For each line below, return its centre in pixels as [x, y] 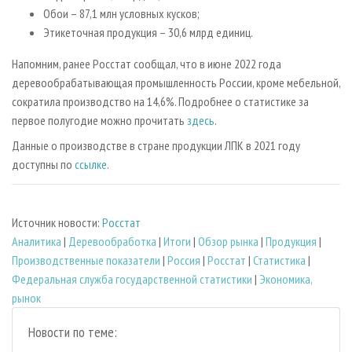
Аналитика [37, 242]
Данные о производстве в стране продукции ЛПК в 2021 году [156, 145]
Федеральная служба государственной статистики [132, 279]
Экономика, [286, 279]
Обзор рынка [228, 242]
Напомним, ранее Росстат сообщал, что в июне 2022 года [147, 63]
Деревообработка [112, 242]
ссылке [91, 164]
